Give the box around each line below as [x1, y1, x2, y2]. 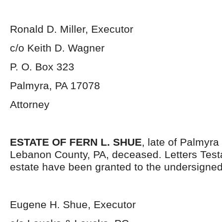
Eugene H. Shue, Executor [10, 199, 136, 210]
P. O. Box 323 [10, 61, 74, 72]
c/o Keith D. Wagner [10, 42, 105, 54]
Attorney [10, 99, 50, 110]
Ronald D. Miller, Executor [10, 23, 133, 35]
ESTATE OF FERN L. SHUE [10, 136, 142, 148]
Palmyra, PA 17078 [10, 80, 100, 91]
